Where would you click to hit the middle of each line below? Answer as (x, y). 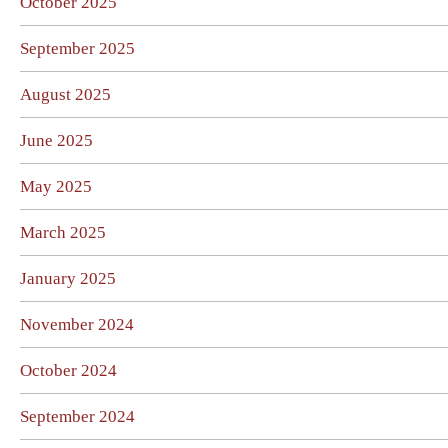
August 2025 (65, 94)
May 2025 (56, 186)
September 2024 (77, 416)
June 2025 (56, 140)
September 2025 (77, 48)
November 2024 (77, 324)
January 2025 (68, 278)
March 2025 (63, 232)
